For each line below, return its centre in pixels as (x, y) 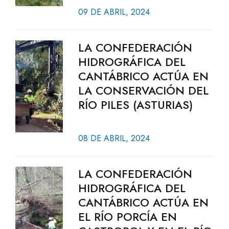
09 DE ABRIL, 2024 (114, 12)
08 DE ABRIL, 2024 (114, 138)
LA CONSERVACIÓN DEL (143, 90)
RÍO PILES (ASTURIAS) (135, 105)
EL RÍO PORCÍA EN (127, 217)
